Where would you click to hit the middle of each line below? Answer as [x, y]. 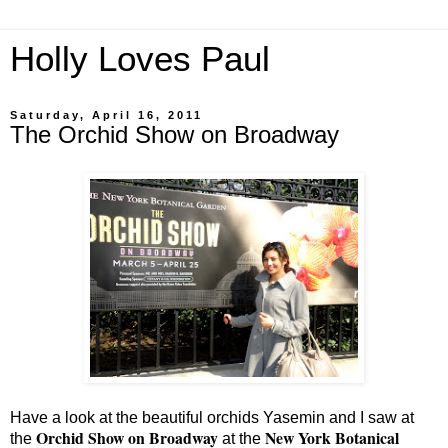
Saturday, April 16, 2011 [106, 115]
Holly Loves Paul [140, 59]
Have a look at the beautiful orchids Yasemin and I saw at [212, 417]
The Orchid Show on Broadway [174, 134]
